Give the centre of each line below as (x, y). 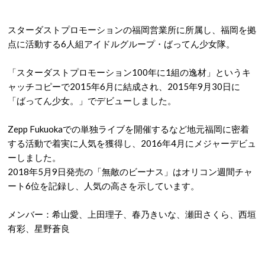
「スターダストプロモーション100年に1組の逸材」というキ (129, 72)
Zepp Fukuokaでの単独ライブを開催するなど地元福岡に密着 (128, 129)
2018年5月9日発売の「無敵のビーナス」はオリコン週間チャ (130, 172)
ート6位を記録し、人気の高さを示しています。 (104, 186)
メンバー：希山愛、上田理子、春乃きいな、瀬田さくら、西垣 (132, 214)
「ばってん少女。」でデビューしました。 (92, 101)
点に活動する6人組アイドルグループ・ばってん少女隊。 (121, 44)
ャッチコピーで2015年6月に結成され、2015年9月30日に (124, 86)
